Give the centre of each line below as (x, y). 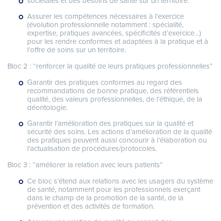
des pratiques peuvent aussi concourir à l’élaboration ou (117, 140)
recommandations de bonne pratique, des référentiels (113, 91)
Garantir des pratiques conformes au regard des (105, 83)
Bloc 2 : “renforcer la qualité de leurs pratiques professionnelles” (110, 66)
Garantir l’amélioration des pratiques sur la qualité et (110, 124)
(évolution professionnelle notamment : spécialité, (105, 25)
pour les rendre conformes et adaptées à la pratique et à (118, 42)
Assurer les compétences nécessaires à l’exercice (106, 17)
